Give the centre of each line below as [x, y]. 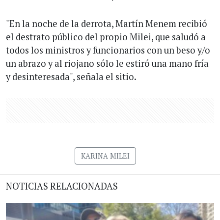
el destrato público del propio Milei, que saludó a [106, 37]
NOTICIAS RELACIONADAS [62, 186]
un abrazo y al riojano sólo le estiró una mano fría [107, 64]
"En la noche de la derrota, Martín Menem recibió [107, 24]
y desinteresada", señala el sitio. [71, 77]
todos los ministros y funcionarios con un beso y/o [108, 50]
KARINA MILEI [105, 156]
